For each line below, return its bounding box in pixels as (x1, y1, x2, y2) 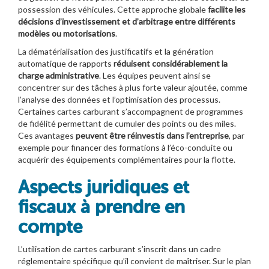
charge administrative (18, 70, 99, 80)
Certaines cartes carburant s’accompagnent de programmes (18, 106, 243, 116)
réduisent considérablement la (113, 58, 228, 68)
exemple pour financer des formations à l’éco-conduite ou (18, 142, 232, 153)
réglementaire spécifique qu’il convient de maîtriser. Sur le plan (18, 255, 251, 266)
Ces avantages (18, 130, 76, 141)
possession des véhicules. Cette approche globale (18, 4, 208, 14)
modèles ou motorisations (18, 28, 115, 38)
